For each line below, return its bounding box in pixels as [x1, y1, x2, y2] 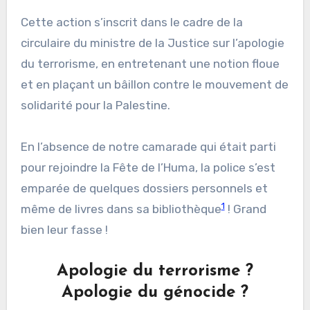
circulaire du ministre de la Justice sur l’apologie [20, 36, 284, 51]
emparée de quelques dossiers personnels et [20, 181, 268, 196]
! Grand [224, 202, 266, 217]
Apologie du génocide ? [62, 284, 248, 302]
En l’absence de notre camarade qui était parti [20, 140, 276, 154]
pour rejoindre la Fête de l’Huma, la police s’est [20, 161, 275, 175]
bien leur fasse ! [20, 223, 108, 237]
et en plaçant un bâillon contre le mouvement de [20, 77, 289, 92]
